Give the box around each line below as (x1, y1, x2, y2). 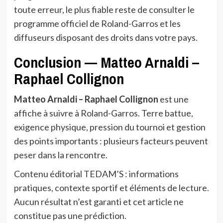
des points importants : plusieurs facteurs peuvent (13, 135, 208, 146)
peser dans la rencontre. (13, 149, 108, 160)
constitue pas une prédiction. (13, 210, 126, 221)
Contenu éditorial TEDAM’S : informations (13, 168, 179, 179)
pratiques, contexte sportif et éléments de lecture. (13, 182, 209, 193)
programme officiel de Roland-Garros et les (13, 17, 181, 29)
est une (158, 93, 189, 105)
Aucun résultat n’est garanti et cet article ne (13, 196, 184, 207)
